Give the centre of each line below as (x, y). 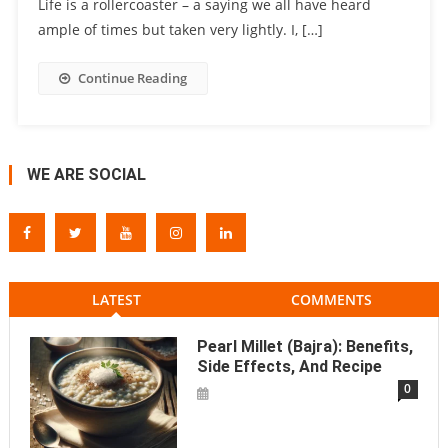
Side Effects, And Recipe (289, 367)
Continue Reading (132, 78)
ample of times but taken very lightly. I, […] (180, 30)
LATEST (116, 300)
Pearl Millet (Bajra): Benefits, (304, 347)
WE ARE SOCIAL (86, 175)
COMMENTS (332, 300)
